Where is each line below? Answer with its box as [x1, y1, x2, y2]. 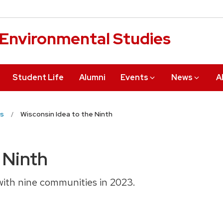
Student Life [12, 72, 64, 83]
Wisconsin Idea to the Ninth [20, 110, 112, 119]
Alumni [79, 72, 106, 83]
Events [120, 72, 148, 83]
